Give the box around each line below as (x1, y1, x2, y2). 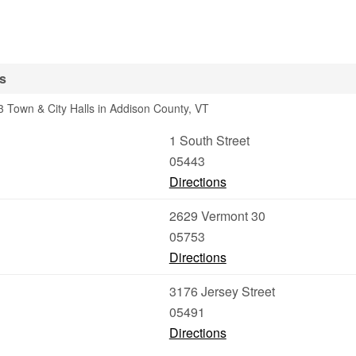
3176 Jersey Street (168, 282, 275, 300)
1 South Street (168, 131, 250, 149)
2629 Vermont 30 (168, 207, 265, 225)
